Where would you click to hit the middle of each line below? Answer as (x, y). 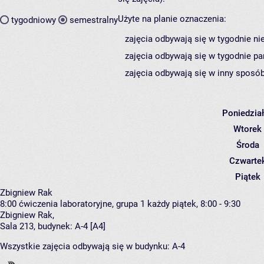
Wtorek (247, 129)
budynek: (55, 227)
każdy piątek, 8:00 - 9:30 (194, 204)
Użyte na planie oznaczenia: (172, 19)
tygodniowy (34, 20)
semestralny (94, 20)
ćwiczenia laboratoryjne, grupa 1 (82, 204)
